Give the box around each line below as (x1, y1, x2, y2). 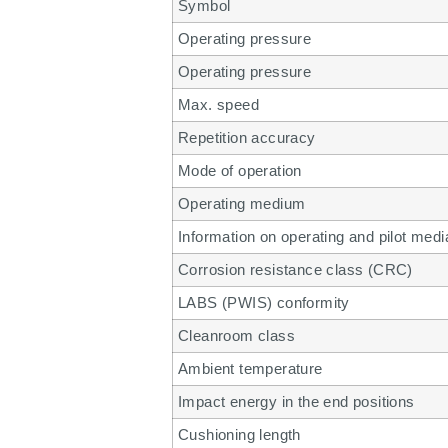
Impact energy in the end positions (178, 393, 415, 411)
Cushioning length (178, 426, 301, 444)
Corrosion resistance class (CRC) (178, 261, 413, 279)
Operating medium (178, 195, 306, 213)
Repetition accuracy (178, 129, 316, 147)
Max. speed (178, 96, 259, 114)
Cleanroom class (178, 327, 295, 345)
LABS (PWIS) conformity (178, 294, 350, 312)
